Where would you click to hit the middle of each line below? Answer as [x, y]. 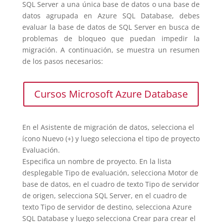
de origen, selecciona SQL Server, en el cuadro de [104, 195]
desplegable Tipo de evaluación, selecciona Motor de [110, 172]
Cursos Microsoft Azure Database [111, 94]
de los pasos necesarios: [62, 61]
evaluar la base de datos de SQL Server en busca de [111, 27]
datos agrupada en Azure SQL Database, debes [111, 15]
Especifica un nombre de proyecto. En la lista [97, 161]
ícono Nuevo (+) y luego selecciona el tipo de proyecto [111, 138]
